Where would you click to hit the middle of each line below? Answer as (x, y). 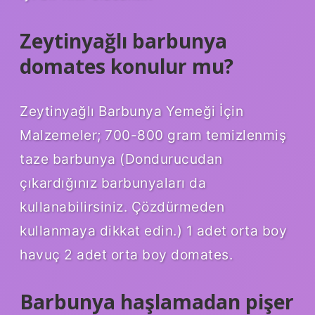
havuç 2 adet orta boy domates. (126, 254)
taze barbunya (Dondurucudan (121, 159)
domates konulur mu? (127, 66)
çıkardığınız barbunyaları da (113, 182)
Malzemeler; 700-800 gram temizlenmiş (153, 135)
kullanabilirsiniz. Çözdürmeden (122, 206)
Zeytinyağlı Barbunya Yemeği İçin (131, 111)
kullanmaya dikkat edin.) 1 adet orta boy (153, 230)
